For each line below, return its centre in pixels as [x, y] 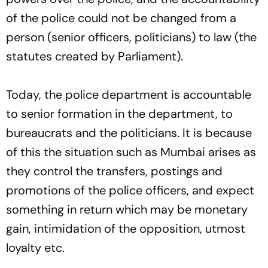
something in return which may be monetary [127, 210]
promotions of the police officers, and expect [130, 191]
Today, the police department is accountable [129, 95]
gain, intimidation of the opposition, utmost [126, 229]
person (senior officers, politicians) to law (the [131, 37]
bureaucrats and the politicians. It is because [129, 133]
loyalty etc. [35, 248]
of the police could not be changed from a [121, 18]
